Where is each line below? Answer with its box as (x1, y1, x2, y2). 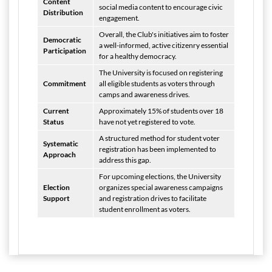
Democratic (43, 35, 81, 44)
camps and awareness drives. (99, 90, 190, 99)
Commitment (43, 79, 87, 88)
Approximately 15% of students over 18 (99, 106, 223, 115)
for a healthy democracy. (99, 52, 177, 61)
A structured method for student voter (99, 134, 220, 143)
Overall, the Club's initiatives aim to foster (99, 30, 229, 39)
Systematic (43, 139, 78, 148)
